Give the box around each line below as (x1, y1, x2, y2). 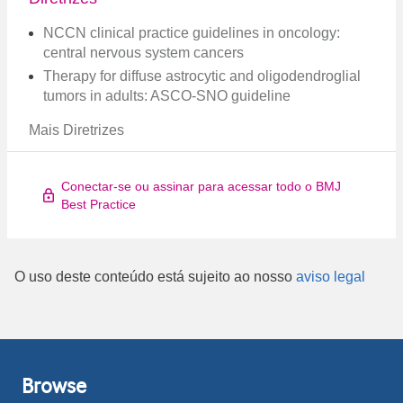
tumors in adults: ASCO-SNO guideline (43, 88, 291, 103)
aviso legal (296, 269, 365, 284)
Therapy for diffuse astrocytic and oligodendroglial (43, 68, 361, 84)
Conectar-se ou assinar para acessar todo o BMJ (61, 179, 341, 193)
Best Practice (61, 197, 136, 211)
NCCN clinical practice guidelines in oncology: (43, 25, 340, 40)
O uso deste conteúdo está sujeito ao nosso (14, 269, 296, 284)
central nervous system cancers (43, 45, 244, 60)
